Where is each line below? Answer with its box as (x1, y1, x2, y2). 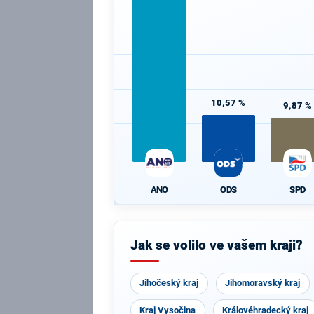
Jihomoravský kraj (225, 278, 301, 288)
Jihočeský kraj (139, 278, 199, 288)
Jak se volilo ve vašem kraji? (130, 238, 303, 253)
